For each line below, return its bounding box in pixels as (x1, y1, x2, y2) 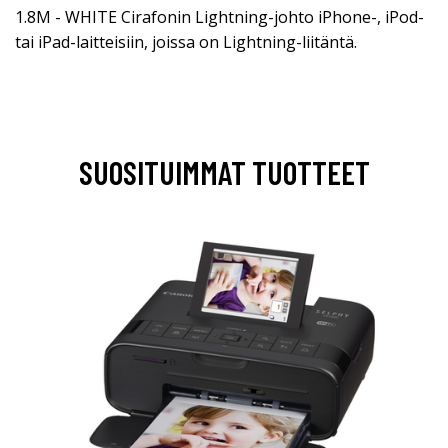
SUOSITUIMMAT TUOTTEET (78, 153, 370, 191)
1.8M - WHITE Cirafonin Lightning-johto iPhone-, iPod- (15, 6, 424, 28)
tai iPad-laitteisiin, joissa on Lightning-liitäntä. (15, 31, 357, 53)
